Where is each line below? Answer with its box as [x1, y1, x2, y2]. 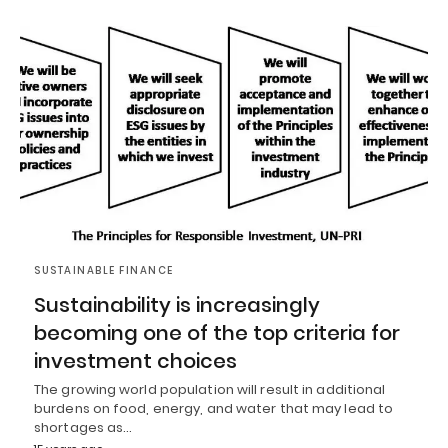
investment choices [34, 346, 237, 375]
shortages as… [34, 417, 133, 437]
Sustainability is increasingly [34, 290, 320, 319]
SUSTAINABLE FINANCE [34, 262, 174, 278]
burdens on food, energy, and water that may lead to [34, 398, 394, 418]
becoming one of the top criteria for [34, 318, 400, 347]
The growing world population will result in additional [34, 379, 386, 399]
